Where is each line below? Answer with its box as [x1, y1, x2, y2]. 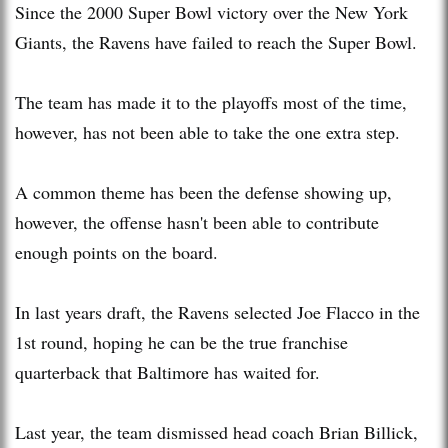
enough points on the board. [15, 239, 218, 264]
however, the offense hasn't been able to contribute [15, 209, 379, 234]
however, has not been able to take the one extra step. [15, 119, 400, 144]
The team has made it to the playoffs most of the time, [15, 89, 407, 114]
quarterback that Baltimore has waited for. [15, 359, 320, 384]
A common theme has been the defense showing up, [15, 179, 392, 204]
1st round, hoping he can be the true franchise [15, 329, 348, 354]
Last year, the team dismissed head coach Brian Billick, [15, 419, 418, 444]
